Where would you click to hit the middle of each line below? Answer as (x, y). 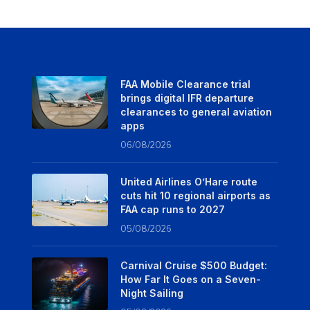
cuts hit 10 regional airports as (195, 195)
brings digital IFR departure (187, 98)
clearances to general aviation (196, 111)
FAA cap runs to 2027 (172, 209)
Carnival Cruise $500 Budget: (193, 265)
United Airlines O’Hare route (189, 181)
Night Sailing (152, 293)
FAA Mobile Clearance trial (185, 84)
